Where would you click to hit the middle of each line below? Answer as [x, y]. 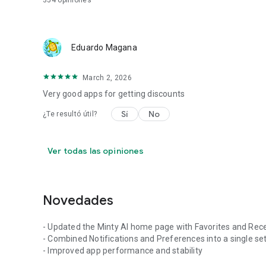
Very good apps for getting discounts [114, 94]
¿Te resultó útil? [70, 114]
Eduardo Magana [104, 47]
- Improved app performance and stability [123, 251]
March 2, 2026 [107, 78]
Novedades [78, 200]
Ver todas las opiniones [96, 151]
